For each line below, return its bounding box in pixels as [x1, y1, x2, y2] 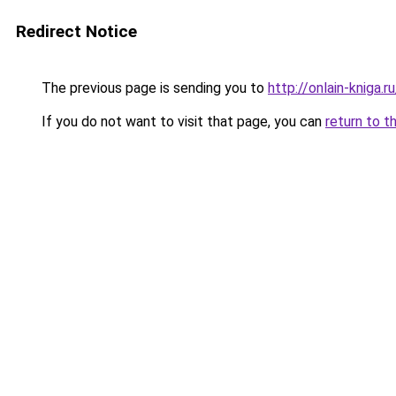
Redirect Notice [16, 21, 137, 42]
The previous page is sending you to [38, 80, 268, 96]
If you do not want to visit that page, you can [38, 113, 325, 130]
